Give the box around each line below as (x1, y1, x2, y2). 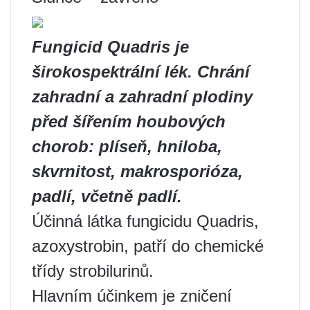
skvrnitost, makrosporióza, (32, 161, 243, 181)
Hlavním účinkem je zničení (32, 286, 232, 305)
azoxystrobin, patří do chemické (32, 236, 264, 255)
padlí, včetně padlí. (32, 186, 182, 206)
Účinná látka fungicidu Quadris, (32, 211, 259, 230)
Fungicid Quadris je (32, 37, 189, 56)
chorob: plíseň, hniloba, (32, 136, 222, 156)
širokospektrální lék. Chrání (32, 62, 250, 81)
